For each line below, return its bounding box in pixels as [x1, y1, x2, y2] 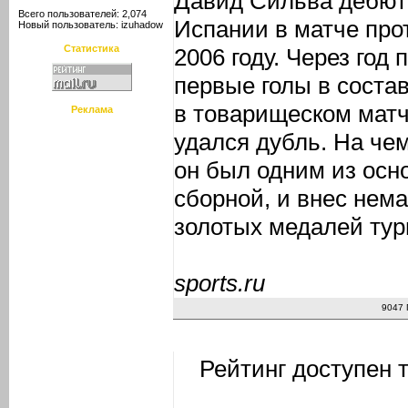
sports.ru [174, 270, 265, 297]
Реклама [70, 104, 113, 115]
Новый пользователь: [15, 19, 121, 30]
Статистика [64, 43, 119, 54]
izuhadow [121, 19, 163, 30]
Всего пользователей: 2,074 [15, 8, 147, 19]
